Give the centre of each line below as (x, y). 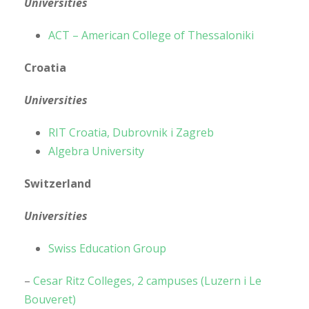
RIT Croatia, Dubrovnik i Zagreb (131, 132)
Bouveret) (50, 299)
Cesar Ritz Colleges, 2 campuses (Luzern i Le (147, 280)
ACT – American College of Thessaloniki (151, 35)
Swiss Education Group (107, 248)
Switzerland (58, 183)
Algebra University (96, 151)
